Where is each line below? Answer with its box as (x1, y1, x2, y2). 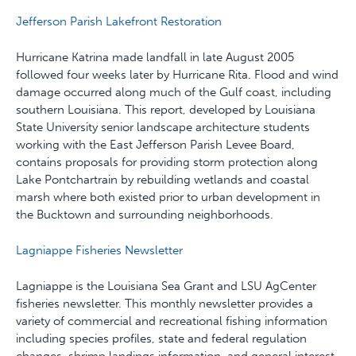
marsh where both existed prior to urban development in (16, 190, 320, 204)
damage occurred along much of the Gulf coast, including (16, 85, 331, 99)
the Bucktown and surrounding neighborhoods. (16, 207, 273, 222)
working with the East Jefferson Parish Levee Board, (16, 137, 295, 152)
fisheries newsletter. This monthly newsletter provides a (16, 296, 313, 311)
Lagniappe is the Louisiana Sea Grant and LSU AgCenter (16, 279, 316, 293)
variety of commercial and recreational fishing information (16, 314, 327, 328)
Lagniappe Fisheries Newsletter (16, 243, 183, 257)
